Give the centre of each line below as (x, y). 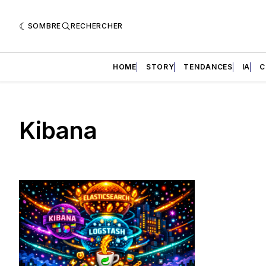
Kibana (58, 130)
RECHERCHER (96, 26)
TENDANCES (208, 66)
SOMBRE (44, 26)
